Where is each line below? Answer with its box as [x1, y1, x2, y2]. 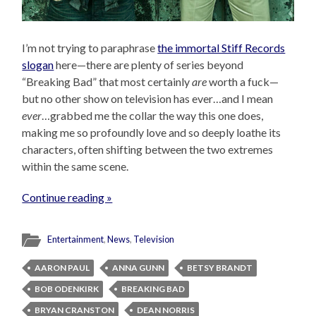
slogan [22, 58, 54, 72]
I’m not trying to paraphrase [22, 41, 158, 55]
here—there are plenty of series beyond [54, 58, 244, 72]
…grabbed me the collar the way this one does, [42, 109, 264, 123]
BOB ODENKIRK [35, 284, 99, 295]
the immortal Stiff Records [157, 41, 286, 55]
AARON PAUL [35, 262, 90, 274]
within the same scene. [22, 159, 129, 174]
